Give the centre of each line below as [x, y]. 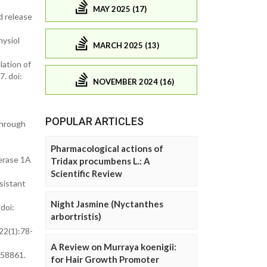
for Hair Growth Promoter [105, 260]
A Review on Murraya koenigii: [114, 247]
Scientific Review [86, 174]
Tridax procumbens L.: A [100, 161]
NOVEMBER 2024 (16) [133, 81]
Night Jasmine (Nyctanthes [107, 204]
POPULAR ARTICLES [94, 122]
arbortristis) [76, 217]
